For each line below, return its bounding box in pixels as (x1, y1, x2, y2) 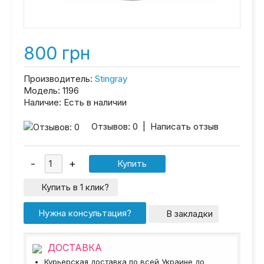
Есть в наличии (61, 97, 127, 108)
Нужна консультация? (38, 207, 131, 219)
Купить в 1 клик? (41, 181, 109, 193)
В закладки (166, 208, 213, 220)
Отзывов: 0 (91, 121, 138, 133)
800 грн (24, 42, 90, 64)
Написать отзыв (150, 121, 219, 133)
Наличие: (24, 97, 61, 108)
